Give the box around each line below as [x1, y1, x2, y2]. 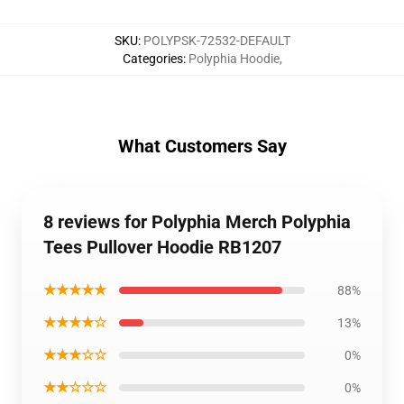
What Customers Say [117, 135, 287, 157]
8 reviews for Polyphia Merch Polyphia [43, 211, 351, 233]
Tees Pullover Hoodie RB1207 [43, 236, 281, 258]
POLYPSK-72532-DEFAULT [142, 33, 290, 48]
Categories [122, 51, 183, 66]
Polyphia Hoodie [188, 51, 280, 66]
